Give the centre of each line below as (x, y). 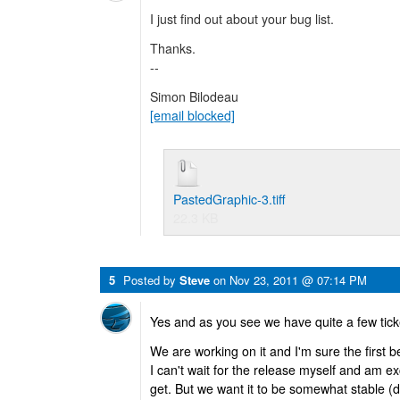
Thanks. (173, 48)
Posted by (151, 280)
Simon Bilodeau (194, 96)
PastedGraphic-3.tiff (229, 199)
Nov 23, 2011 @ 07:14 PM (298, 280)
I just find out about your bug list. (242, 19)
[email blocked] (192, 115)
